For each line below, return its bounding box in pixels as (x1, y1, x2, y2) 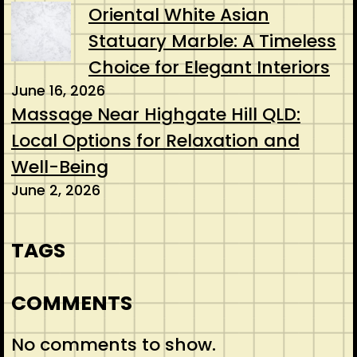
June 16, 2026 (10, 80, 105, 101)
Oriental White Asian (88, 2, 269, 28)
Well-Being (10, 155, 108, 180)
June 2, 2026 (10, 180, 100, 201)
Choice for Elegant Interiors (88, 55, 330, 80)
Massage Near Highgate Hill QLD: (10, 102, 300, 127)
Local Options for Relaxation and (10, 128, 300, 154)
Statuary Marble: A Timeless (88, 29, 336, 54)
